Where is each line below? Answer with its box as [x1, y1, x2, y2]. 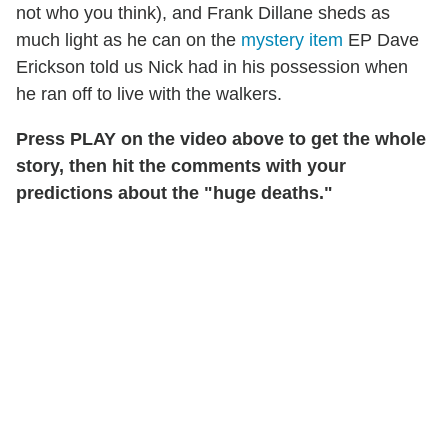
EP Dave [343, 29, 419, 50]
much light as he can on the [16, 29, 241, 50]
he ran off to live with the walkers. [16, 83, 282, 104]
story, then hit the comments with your [16, 155, 346, 176]
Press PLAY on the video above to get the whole [16, 128, 426, 149]
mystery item [241, 29, 343, 50]
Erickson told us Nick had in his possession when [16, 56, 408, 77]
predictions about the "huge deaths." [16, 182, 333, 203]
